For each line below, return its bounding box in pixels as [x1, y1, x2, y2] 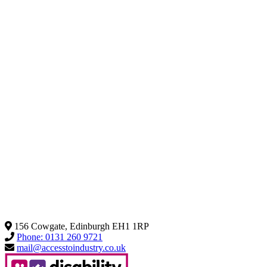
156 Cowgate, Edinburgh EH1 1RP [14, 221, 149, 231]
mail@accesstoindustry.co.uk [17, 242, 126, 253]
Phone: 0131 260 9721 [17, 231, 103, 242]
